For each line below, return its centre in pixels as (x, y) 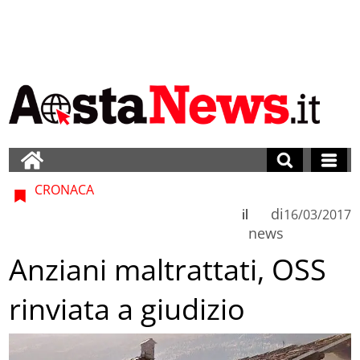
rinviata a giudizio (127, 309)
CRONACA (63, 189)
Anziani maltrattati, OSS (168, 270)
